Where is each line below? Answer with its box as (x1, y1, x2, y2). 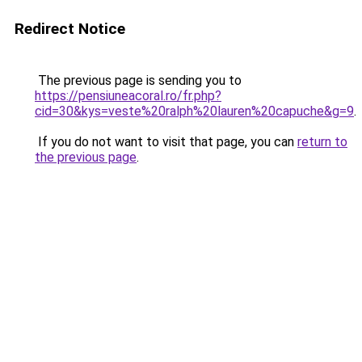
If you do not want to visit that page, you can (35, 134, 297, 149)
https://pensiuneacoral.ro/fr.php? (35, 88, 221, 103)
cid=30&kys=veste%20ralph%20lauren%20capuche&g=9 (35, 103, 354, 119)
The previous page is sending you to (35, 73, 242, 88)
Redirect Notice (15, 19, 125, 38)
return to (297, 134, 347, 149)
